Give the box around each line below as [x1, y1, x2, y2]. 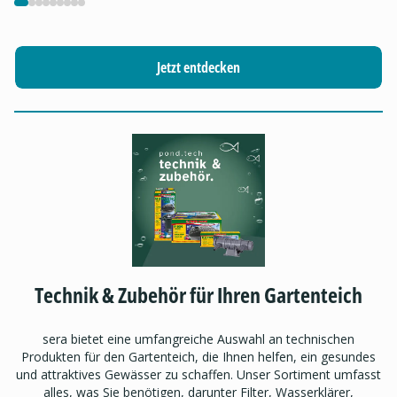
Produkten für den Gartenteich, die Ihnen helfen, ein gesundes [21, 348, 376, 366]
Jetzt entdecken [157, 58, 240, 78]
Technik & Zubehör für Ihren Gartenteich [35, 280, 362, 310]
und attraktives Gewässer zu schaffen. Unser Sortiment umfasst [16, 366, 381, 384]
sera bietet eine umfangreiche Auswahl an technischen [43, 331, 354, 348]
